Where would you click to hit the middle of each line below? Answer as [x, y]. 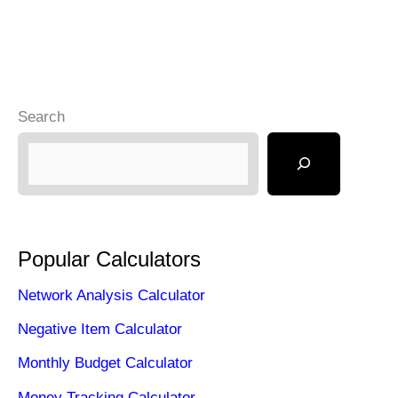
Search [41, 116]
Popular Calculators [109, 259]
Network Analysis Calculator [111, 295]
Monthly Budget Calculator [105, 363]
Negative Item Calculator [100, 330]
